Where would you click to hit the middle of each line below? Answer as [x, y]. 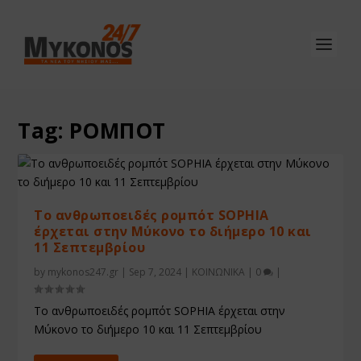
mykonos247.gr [83, 272]
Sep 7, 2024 [156, 272]
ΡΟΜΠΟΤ [117, 131]
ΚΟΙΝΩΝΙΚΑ [219, 272]
